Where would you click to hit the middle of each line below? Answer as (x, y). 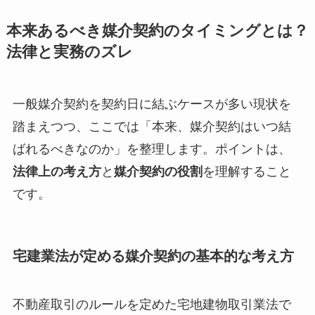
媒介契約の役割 (158, 171)
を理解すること (246, 171)
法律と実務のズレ (69, 52)
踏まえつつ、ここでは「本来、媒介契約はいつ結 (152, 126)
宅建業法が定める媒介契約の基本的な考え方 (153, 256)
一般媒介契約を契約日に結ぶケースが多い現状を (152, 104)
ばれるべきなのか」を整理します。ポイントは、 (152, 149)
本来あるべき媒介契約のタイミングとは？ (157, 31)
